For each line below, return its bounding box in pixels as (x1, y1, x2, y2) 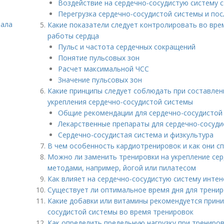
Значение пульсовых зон (58, 75, 142, 84)
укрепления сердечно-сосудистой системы (47, 97, 193, 106)
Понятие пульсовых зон (58, 53, 139, 62)
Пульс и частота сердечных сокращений (58, 42, 195, 51)
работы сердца (47, 31, 99, 40)
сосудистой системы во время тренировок (47, 207, 193, 216)
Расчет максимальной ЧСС (58, 64, 149, 73)
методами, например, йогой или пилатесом (47, 163, 196, 172)
